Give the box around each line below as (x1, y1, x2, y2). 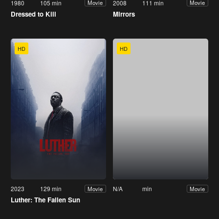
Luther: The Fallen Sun (11, 195, 80, 205)
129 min (40, 184, 62, 193)
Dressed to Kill (11, 9, 56, 19)
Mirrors (113, 9, 135, 19)
